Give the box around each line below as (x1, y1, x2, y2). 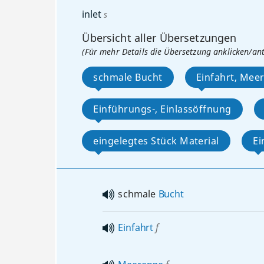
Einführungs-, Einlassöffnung (93, 103, 232, 115)
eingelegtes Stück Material (93, 134, 219, 147)
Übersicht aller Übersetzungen (82, 31, 237, 45)
